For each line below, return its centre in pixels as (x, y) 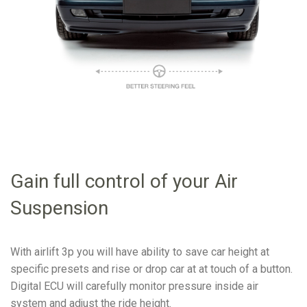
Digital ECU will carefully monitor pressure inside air (134, 286)
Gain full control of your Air (124, 182)
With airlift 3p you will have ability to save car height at (140, 252)
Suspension (59, 208)
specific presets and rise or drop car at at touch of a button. (151, 269)
